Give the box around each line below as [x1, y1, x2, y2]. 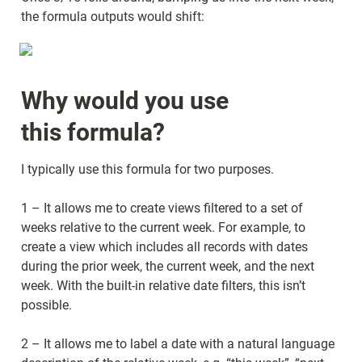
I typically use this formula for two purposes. [21, 161, 274, 177]
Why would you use [21, 86, 229, 115]
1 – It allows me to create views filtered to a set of [21, 200, 303, 216]
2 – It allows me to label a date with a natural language [21, 335, 335, 351]
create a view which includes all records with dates [21, 238, 308, 255]
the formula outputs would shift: [21, 8, 204, 24]
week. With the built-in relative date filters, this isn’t [21, 277, 305, 293]
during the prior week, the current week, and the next [21, 258, 314, 274]
